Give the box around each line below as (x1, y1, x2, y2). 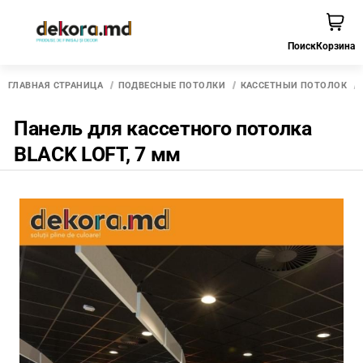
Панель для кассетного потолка (14, 117, 312, 141)
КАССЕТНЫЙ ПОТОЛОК (240, 80, 348, 91)
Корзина (316, 41, 355, 52)
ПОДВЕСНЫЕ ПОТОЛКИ (117, 80, 226, 91)
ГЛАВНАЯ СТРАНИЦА (8, 80, 104, 91)
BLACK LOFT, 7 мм (14, 143, 181, 167)
